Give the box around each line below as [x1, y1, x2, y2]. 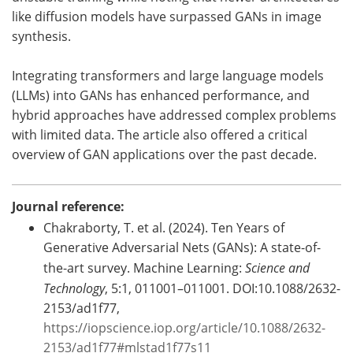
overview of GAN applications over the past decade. [12, 145, 317, 163]
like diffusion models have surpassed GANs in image [12, 7, 321, 25]
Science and [245, 258, 310, 276]
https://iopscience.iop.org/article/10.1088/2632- [43, 318, 325, 336]
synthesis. [12, 27, 71, 45]
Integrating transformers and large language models [12, 66, 324, 84]
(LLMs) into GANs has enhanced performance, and [12, 86, 310, 104]
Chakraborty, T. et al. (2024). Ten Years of [43, 218, 284, 236]
